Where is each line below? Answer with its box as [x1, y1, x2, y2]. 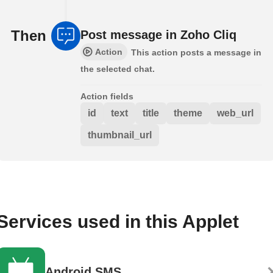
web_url [217, 108, 253, 119]
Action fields [80, 91, 133, 102]
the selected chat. [80, 64, 155, 74]
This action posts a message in [131, 48, 261, 58]
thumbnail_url [88, 130, 152, 141]
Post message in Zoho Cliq [80, 28, 236, 42]
